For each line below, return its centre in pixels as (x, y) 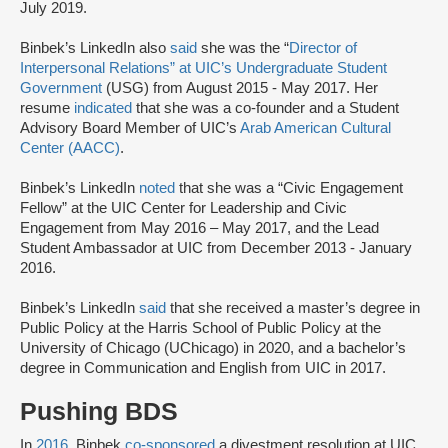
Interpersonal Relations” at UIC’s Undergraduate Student (203, 68)
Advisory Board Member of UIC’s (130, 128)
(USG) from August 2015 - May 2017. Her (240, 88)
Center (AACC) (70, 148)
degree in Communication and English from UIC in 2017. (203, 368)
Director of (323, 48)
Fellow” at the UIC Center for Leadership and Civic (183, 208)
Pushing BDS (99, 412)
